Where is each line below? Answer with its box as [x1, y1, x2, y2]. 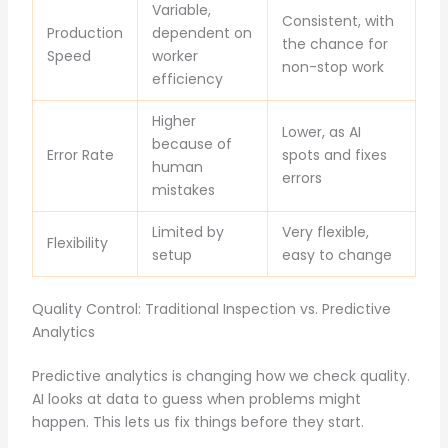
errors [281, 167, 322, 188]
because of [151, 133, 232, 154]
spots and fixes [281, 144, 387, 165]
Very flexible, [281, 221, 369, 242]
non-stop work [281, 56, 384, 77]
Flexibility [46, 232, 108, 253]
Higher [151, 110, 196, 131]
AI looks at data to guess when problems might [31, 388, 361, 409]
